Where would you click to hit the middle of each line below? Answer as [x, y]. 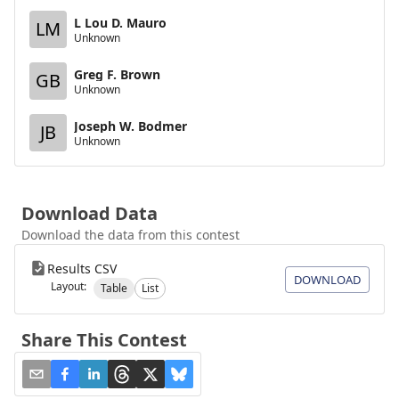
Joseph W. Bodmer [130, 126]
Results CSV [82, 269]
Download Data [90, 213]
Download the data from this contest [130, 235]
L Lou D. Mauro [120, 22]
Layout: [69, 286]
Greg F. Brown [117, 74]
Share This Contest [104, 340]
